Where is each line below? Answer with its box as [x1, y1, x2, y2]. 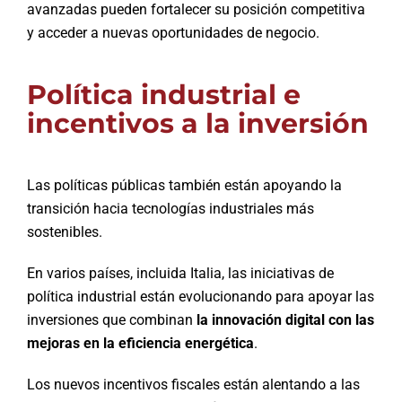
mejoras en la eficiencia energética [26, 334, 254, 352]
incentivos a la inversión [26, 106, 369, 140]
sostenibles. [26, 223, 102, 240]
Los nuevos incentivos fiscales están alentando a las [26, 375, 360, 393]
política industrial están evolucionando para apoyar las [26, 287, 374, 305]
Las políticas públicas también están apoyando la [26, 176, 342, 194]
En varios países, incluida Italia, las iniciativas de [26, 264, 334, 282]
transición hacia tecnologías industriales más [26, 199, 314, 217]
